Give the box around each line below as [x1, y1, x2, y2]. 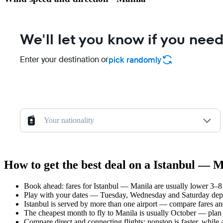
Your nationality [44, 116, 94, 124]
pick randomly [109, 54, 161, 65]
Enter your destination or [20, 54, 109, 65]
